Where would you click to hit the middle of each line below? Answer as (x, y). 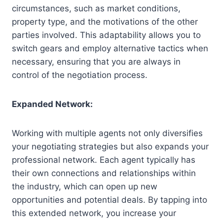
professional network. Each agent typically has (104, 160)
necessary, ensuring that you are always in (96, 61)
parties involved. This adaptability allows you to (106, 35)
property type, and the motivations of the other (105, 21)
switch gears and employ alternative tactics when (110, 48)
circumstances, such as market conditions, (96, 8)
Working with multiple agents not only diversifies (107, 133)
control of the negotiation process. (80, 75)
